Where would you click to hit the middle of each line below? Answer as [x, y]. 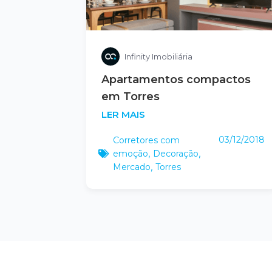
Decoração [176, 153]
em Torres [131, 96]
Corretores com [146, 140]
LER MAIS [123, 114]
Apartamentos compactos [176, 79]
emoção [131, 153]
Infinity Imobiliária [158, 56]
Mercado [132, 167]
